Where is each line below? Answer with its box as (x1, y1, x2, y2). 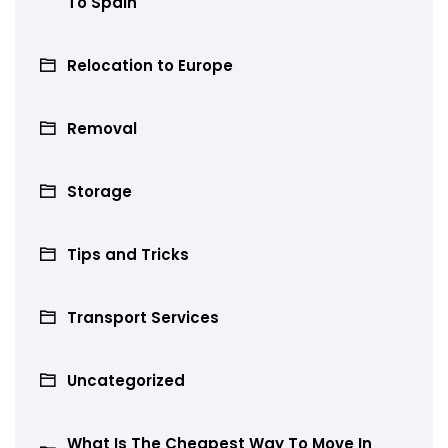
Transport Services (67, 306, 219, 328)
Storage (67, 180, 132, 202)
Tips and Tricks (67, 243, 189, 265)
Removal (67, 117, 137, 139)
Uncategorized (67, 369, 185, 391)
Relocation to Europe (67, 54, 233, 76)
